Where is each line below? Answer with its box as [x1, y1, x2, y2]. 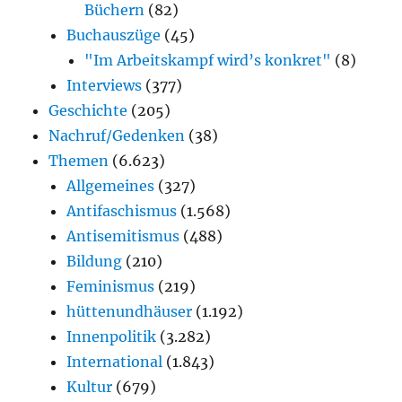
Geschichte [48, 100, 128, 119]
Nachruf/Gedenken [48, 126, 186, 144]
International [66, 352, 163, 371]
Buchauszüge [66, 25, 162, 44]
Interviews [66, 75, 143, 94]
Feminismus [66, 276, 155, 295]
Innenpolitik [66, 327, 157, 345]
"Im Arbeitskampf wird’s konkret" [84, 50, 332, 69]
